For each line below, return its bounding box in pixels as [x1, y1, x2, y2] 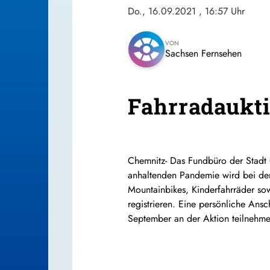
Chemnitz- [128, 153, 170, 168]
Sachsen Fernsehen [165, 46, 242, 60]
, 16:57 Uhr [199, 4, 245, 18]
